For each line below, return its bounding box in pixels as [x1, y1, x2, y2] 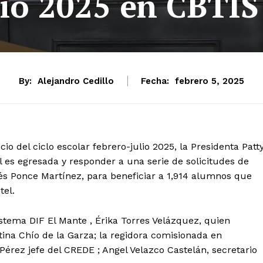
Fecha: [141, 75, 169, 86]
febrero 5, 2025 [175, 76, 244, 87]
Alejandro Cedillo [38, 75, 114, 86]
